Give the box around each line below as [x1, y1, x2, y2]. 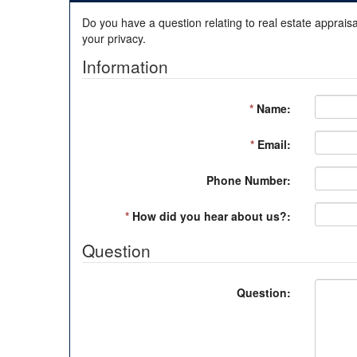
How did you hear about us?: [129, 207, 291, 224]
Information [82, 53, 168, 78]
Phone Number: [206, 171, 291, 188]
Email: [254, 135, 291, 152]
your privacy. [82, 29, 146, 46]
